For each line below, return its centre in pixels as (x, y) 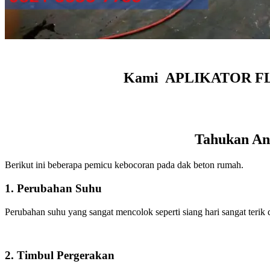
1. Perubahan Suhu (53, 188)
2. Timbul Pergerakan (60, 256)
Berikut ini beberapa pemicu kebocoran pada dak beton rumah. (124, 165)
